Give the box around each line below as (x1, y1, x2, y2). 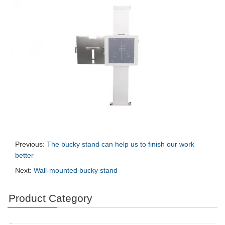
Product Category (9, 192, 92, 204)
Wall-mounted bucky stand (34, 166, 118, 174)
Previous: (15, 140, 47, 148)
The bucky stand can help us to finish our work (47, 140, 194, 148)
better (15, 151, 34, 159)
